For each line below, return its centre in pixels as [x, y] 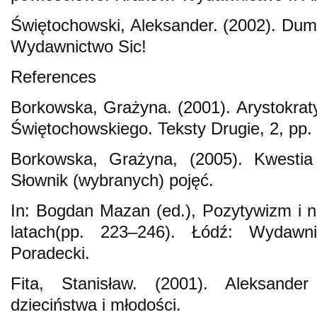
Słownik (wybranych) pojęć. [112, 180]
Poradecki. [50, 253]
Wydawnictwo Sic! [79, 47]
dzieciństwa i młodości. [96, 305]
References [53, 77]
